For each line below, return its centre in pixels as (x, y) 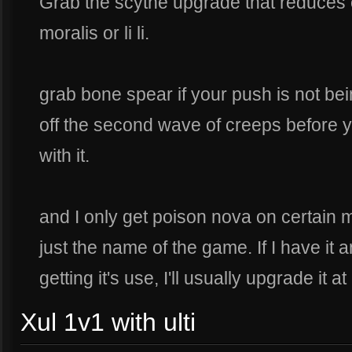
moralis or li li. (94, 33)
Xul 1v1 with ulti (108, 322)
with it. (64, 156)
